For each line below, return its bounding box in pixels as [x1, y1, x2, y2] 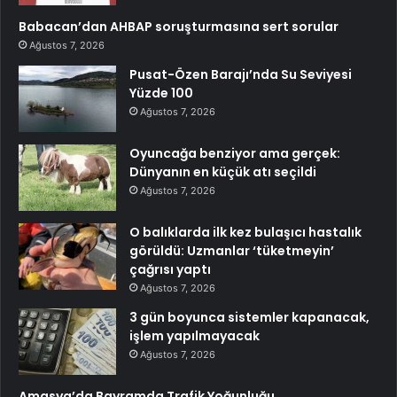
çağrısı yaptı [129, 260, 211, 278]
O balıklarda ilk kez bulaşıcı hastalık [129, 222, 362, 241]
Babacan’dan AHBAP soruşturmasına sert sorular [19, 17, 339, 35]
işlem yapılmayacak [129, 326, 260, 345]
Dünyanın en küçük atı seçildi [129, 162, 316, 181]
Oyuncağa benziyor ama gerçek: [129, 144, 340, 162]
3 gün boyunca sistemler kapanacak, [129, 307, 370, 326]
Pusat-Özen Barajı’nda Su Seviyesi [129, 65, 352, 83]
